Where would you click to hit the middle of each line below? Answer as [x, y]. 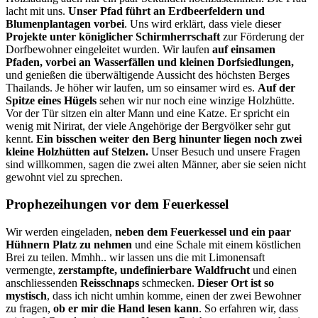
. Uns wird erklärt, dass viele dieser [203, 23]
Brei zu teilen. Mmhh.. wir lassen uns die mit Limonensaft [135, 258]
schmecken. [168, 283]
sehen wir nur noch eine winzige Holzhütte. [196, 100]
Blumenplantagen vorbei [65, 23]
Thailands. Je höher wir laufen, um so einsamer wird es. [132, 87]
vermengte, [32, 270]
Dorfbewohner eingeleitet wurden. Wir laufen [109, 49]
